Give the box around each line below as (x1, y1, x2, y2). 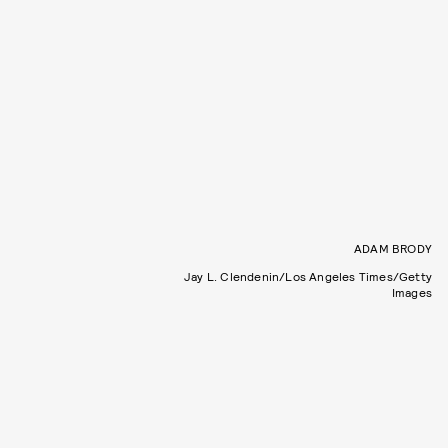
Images (391, 285, 432, 300)
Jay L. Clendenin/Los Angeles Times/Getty (184, 269, 432, 284)
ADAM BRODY (354, 241, 432, 256)
